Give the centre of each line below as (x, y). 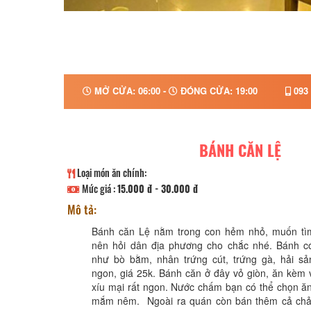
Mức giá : (99, 188)
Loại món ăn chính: (111, 173)
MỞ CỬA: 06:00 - (130, 91)
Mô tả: (82, 209)
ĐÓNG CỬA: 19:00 (217, 91)
